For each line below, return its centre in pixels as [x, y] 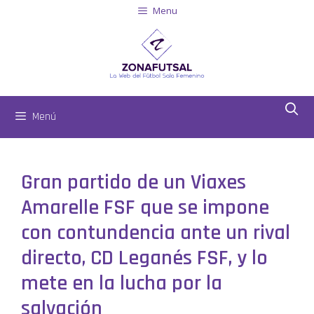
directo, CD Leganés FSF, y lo [144, 258]
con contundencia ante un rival [156, 233]
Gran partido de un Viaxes [134, 182]
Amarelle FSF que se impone [145, 207]
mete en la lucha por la [122, 283]
